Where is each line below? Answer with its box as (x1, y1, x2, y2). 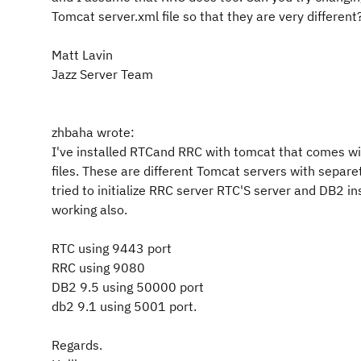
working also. (52, 201, 127, 218)
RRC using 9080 (52, 259, 145, 276)
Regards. (52, 337, 102, 353)
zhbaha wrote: (52, 124, 135, 140)
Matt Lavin (52, 47, 113, 63)
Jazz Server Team (52, 66, 153, 82)
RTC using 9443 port (52, 240, 172, 256)
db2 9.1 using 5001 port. (52, 298, 197, 314)
